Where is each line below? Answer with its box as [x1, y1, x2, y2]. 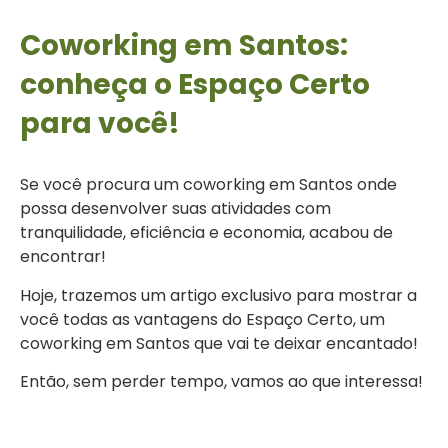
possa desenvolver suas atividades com [20, 197, 331, 221]
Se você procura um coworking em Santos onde [20, 173, 397, 197]
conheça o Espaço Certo [20, 65, 370, 105]
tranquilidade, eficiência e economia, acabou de [20, 221, 393, 245]
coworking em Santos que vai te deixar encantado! [20, 331, 418, 355]
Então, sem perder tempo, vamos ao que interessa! [20, 370, 423, 394]
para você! [20, 104, 180, 144]
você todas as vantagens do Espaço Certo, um [20, 307, 385, 331]
